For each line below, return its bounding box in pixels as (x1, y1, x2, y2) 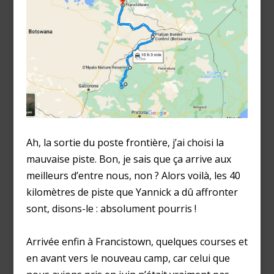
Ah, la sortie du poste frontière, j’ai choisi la (26, 135, 224, 149)
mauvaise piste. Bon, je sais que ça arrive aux (26, 152, 231, 166)
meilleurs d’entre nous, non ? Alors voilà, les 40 (26, 168, 240, 182)
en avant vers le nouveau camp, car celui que (26, 251, 230, 265)
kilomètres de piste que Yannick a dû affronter (26, 185, 238, 199)
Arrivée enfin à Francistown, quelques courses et (26, 234, 248, 248)
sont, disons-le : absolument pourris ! (26, 201, 196, 215)
